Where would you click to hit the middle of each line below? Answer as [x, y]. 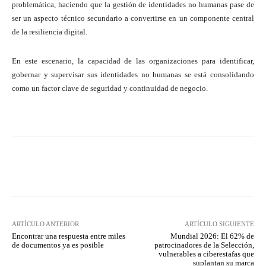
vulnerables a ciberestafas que [206, 254]
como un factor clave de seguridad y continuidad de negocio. [110, 88]
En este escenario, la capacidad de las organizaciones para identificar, [133, 61]
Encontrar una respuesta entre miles [69, 236]
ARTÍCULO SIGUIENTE [219, 224]
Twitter [58, 166]
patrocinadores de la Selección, [204, 245]
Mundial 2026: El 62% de [212, 236]
